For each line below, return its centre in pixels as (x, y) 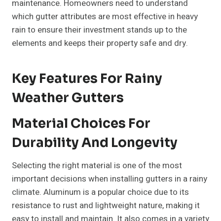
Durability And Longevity (95, 143)
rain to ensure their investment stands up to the (99, 30)
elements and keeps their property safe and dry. (100, 43)
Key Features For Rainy (87, 79)
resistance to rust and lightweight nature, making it (106, 206)
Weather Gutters (68, 98)
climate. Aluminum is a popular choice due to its (100, 192)
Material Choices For (81, 124)
